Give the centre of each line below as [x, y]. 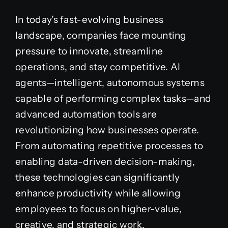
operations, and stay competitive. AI [98, 67]
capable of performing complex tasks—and [113, 98]
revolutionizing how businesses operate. [107, 130]
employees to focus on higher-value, [98, 209]
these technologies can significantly [97, 177]
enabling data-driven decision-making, [105, 161]
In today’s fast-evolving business [89, 19]
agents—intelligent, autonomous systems [110, 82]
